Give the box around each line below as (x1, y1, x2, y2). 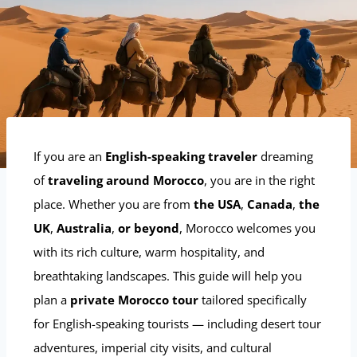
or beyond (115, 219, 179, 236)
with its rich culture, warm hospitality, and (33, 243, 265, 260)
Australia (57, 219, 112, 236)
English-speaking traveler (102, 147, 257, 164)
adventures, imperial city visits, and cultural (33, 339, 272, 355)
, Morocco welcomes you (179, 219, 316, 236)
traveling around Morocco (48, 171, 204, 188)
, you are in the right (204, 171, 315, 188)
